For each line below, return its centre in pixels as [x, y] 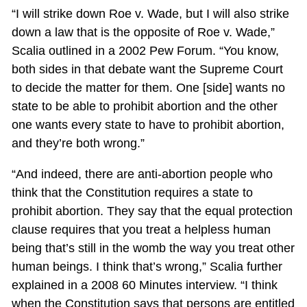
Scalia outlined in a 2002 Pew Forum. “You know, [145, 50]
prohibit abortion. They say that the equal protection [152, 211]
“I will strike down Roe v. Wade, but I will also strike [150, 13]
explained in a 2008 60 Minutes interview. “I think [144, 285]
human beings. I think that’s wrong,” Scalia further [147, 266]
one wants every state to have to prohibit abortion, [148, 124]
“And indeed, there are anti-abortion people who [142, 174]
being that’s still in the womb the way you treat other [153, 248]
